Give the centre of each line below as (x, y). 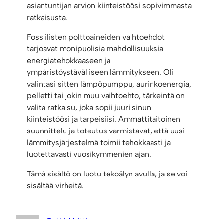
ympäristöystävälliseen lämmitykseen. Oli (100, 72)
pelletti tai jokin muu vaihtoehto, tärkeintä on (106, 96)
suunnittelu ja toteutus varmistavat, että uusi (106, 131)
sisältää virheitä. (55, 186)
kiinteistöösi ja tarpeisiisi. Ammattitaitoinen (104, 119)
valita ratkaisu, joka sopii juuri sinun (89, 108)
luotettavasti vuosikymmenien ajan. (89, 154)
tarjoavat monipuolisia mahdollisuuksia (95, 49)
